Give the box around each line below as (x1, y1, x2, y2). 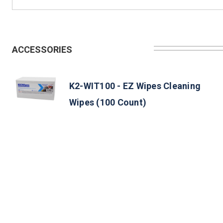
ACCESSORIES (12, 44, 72, 55)
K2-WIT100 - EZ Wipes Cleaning (69, 80, 201, 91)
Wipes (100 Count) (69, 97, 147, 108)
